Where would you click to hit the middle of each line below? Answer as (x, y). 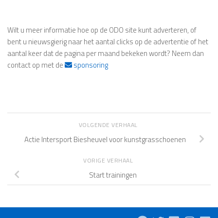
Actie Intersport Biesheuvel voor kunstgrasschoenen (105, 139)
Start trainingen (113, 175)
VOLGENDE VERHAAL (109, 125)
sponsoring (90, 65)
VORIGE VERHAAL (109, 161)
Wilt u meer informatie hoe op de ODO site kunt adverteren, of (102, 30)
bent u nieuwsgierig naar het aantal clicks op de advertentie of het (108, 42)
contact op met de (36, 65)
